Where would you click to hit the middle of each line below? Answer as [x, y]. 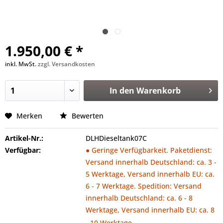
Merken [29, 116]
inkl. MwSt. [21, 64]
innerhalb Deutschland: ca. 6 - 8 [139, 198]
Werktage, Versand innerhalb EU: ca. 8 [150, 210]
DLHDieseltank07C [116, 138]
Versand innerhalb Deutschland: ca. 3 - [151, 162]
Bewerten [87, 116]
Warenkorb [158, 91]
